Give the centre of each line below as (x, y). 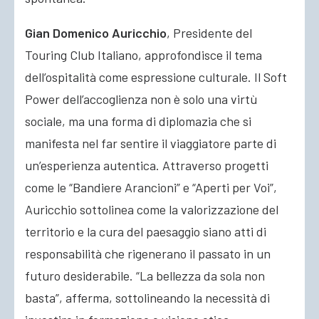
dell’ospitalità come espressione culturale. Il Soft (156, 77)
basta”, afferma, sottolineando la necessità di (147, 298)
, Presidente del (209, 33)
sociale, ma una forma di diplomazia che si (138, 121)
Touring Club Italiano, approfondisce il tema (143, 55)
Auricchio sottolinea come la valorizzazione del (152, 209)
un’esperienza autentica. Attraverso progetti (147, 165)
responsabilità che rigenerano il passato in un (148, 253)
